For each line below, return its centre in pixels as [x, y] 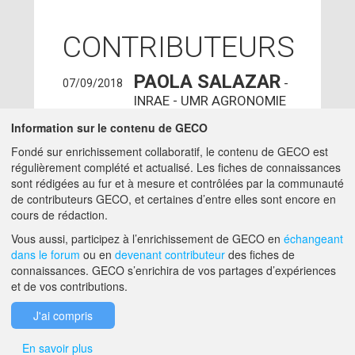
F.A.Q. [118, 288]
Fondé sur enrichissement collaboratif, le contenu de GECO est [170, 151]
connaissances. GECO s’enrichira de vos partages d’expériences [174, 270]
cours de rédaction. [59, 215]
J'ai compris [63, 315]
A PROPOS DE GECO [132, 237]
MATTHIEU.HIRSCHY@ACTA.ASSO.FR [228, 191]
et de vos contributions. [69, 286]
